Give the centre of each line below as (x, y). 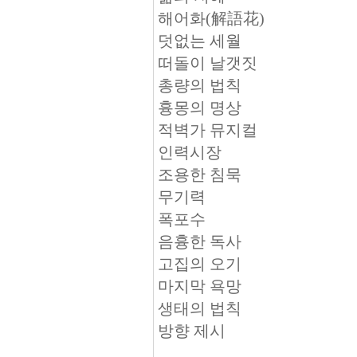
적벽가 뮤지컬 (210, 130)
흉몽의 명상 (202, 108)
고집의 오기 (202, 264)
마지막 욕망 (202, 286)
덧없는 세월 (202, 41)
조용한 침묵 (202, 175)
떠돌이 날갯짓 (210, 63)
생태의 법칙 (202, 308)
